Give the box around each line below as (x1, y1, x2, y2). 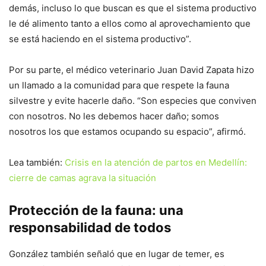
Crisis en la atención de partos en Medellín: (65, 156, 247, 168)
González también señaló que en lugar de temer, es (9, 248, 224, 259)
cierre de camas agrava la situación (9, 172, 156, 183)
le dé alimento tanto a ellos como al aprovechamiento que (9, 17, 251, 29)
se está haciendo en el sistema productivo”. (9, 33, 191, 45)
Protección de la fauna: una (9, 202, 183, 218)
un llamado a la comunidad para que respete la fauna (9, 79, 229, 91)
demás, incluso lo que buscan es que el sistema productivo (9, 2, 256, 14)
